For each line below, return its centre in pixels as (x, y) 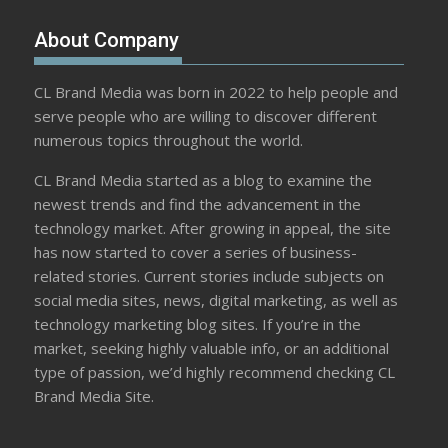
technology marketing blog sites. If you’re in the (198, 324)
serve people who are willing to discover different (206, 116)
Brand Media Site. (94, 396)
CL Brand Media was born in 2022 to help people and (216, 92)
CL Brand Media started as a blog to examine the (203, 180)
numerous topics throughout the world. (169, 140)
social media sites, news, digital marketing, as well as (216, 300)
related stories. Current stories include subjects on (209, 276)
